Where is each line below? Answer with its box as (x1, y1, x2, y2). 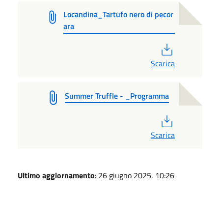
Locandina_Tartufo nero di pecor (63, 8, 174, 20)
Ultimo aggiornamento (18, 169, 95, 181)
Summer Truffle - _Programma (65, 89, 169, 102)
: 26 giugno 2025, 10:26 (95, 169, 174, 181)
